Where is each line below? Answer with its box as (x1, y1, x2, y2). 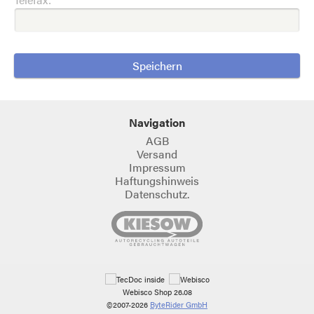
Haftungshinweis (115, 172, 199, 189)
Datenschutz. (125, 186, 189, 203)
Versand (137, 146, 177, 163)
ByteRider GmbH (150, 299, 207, 310)
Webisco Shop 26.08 (122, 287, 192, 298)
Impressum (128, 159, 186, 176)
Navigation (129, 114, 185, 131)
